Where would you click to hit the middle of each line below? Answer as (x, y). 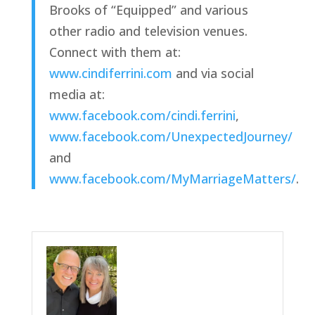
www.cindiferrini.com (110, 73)
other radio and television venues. (148, 31)
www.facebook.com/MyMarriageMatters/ (172, 178)
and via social (213, 73)
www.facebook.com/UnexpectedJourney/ (171, 136)
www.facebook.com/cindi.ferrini (142, 115)
